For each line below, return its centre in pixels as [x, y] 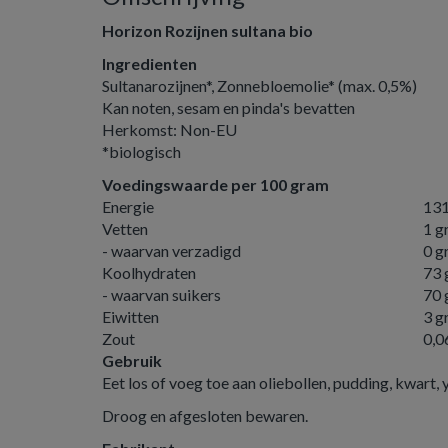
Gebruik [132, 360]
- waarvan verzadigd [171, 250]
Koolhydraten [149, 272]
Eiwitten [130, 316]
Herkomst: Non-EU [169, 129]
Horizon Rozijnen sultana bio [207, 30]
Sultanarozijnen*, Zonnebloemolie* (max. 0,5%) [259, 85]
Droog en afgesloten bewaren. [205, 415]
